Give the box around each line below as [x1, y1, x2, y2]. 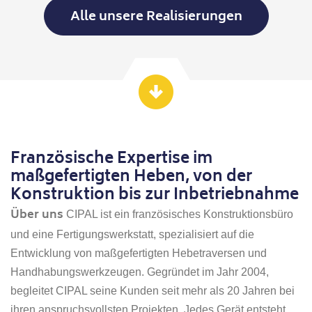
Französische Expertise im [10, 146, 213, 173]
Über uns [10, 205, 64, 226]
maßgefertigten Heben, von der [10, 164, 253, 192]
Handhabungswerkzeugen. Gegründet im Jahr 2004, [10, 266, 270, 279]
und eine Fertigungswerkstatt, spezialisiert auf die [10, 228, 255, 241]
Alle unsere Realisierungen [70, 6, 242, 29]
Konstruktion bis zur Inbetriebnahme [10, 182, 299, 210]
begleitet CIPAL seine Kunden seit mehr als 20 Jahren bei [10, 285, 295, 297]
